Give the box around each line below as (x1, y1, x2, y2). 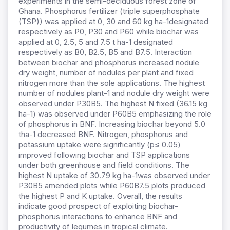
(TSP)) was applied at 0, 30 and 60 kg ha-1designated (18, 16, 208, 27)
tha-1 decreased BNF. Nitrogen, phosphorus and (18, 129, 188, 140)
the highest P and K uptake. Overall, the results (18, 191, 182, 201)
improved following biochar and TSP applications (18, 150, 190, 160)
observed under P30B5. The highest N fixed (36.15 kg (18, 99, 207, 109)
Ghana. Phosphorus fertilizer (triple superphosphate (18, 6, 200, 16)
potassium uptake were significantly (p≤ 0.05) (18, 140, 181, 150)
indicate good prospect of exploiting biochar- (18, 201, 178, 212)
